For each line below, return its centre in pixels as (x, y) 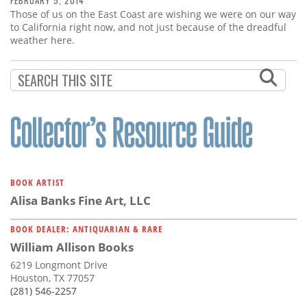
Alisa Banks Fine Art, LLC (81, 201)
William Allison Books (72, 247)
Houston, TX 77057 (52, 278)
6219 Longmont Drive (59, 265)
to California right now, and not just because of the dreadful (148, 27)
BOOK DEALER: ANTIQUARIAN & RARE (87, 229)
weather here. (42, 40)
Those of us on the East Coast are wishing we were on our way (153, 14)
